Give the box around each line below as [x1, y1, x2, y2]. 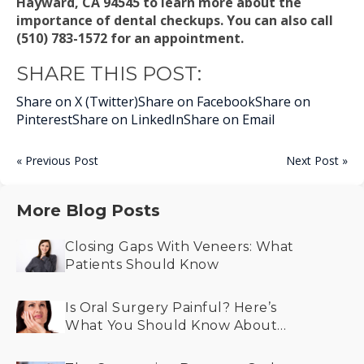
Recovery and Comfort [65, 336, 221, 351]
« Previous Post [16, 153, 98, 168]
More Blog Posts [16, 201, 160, 220]
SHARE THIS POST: [16, 62, 201, 85]
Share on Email [184, 110, 275, 128]
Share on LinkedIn [72, 110, 184, 128]
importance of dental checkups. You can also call [16, 11, 333, 29]
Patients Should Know [65, 257, 219, 272]
